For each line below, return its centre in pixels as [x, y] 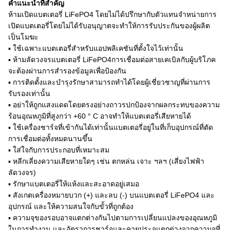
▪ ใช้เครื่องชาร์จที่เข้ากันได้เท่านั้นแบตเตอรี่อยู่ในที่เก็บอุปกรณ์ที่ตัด [111, 127]
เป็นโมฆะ [23, 37]
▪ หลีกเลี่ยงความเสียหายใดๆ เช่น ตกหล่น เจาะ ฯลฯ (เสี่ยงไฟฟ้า [106, 161]
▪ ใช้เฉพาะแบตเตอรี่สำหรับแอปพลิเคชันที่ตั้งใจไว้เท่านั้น [96, 48]
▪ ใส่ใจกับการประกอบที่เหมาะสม [59, 150]
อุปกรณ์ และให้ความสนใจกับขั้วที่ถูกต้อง [71, 206]
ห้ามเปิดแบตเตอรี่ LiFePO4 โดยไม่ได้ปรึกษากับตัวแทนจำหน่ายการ [112, 14]
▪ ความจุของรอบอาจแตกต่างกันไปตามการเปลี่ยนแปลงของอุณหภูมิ [113, 217]
